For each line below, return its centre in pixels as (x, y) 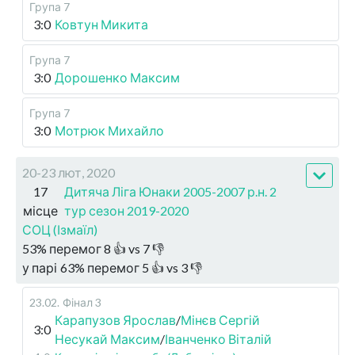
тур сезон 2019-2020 (127, 210)
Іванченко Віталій (218, 339)
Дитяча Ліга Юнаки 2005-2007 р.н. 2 (171, 191)
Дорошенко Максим (117, 77)
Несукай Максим (107, 339)
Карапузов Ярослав (115, 320)
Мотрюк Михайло (109, 130)
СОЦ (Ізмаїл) (60, 229)
